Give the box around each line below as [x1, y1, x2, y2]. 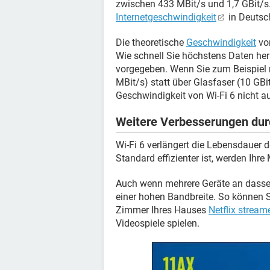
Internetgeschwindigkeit [116, 11, 216, 23]
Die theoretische [116, 37, 186, 48]
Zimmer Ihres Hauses [116, 204, 209, 216]
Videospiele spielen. [116, 218, 199, 229]
